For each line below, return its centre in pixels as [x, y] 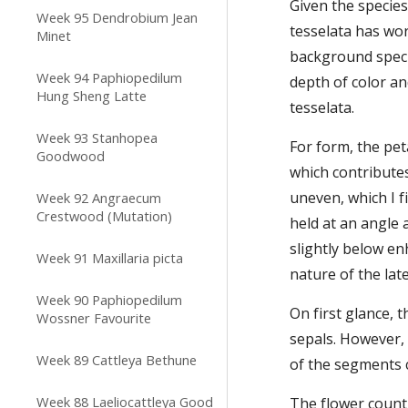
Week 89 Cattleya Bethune [117, 360]
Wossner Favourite [94, 318]
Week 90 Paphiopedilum [109, 300]
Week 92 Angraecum [99, 198]
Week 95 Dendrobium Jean [117, 17]
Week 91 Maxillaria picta [110, 258]
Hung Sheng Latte [92, 96]
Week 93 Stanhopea [97, 138]
